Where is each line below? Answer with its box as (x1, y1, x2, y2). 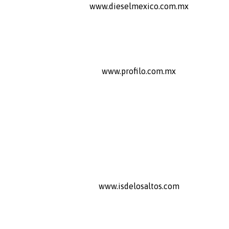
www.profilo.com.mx (102, 66, 176, 76)
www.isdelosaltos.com (98, 181, 179, 191)
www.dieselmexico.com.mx (89, 1, 189, 11)
